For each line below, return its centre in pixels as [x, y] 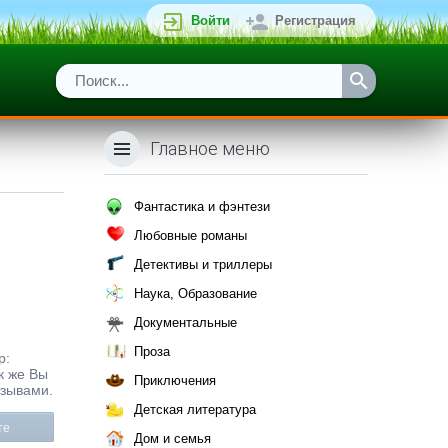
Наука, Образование [195, 293]
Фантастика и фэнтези [202, 206]
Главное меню [210, 148]
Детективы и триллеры [203, 264]
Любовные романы [190, 235]
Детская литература [195, 409]
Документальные [185, 322]
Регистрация [315, 20]
